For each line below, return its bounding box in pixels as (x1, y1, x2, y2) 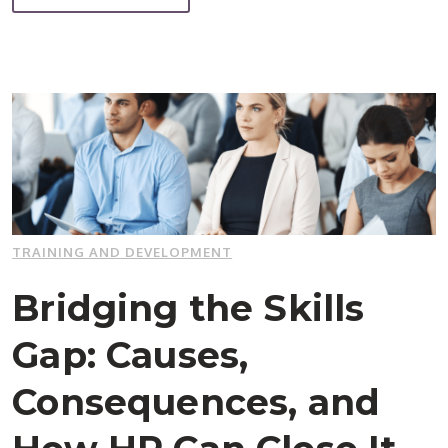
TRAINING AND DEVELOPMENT (12, 243, 233, 260)
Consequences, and (12, 379, 381, 424)
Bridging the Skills (12, 285, 365, 330)
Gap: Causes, (12, 332, 249, 377)
